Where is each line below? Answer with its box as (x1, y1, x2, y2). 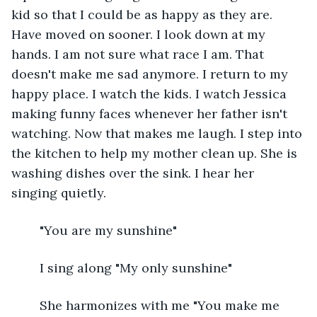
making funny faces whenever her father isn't (11, 105, 291, 122)
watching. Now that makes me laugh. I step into (11, 125, 306, 142)
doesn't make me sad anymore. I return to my (11, 65, 292, 82)
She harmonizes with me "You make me (25, 296, 40, 313)
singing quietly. (11, 184, 110, 201)
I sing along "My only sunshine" (40, 259, 232, 276)
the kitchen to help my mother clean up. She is (11, 144, 301, 161)
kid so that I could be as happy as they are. (11, 6, 276, 23)
